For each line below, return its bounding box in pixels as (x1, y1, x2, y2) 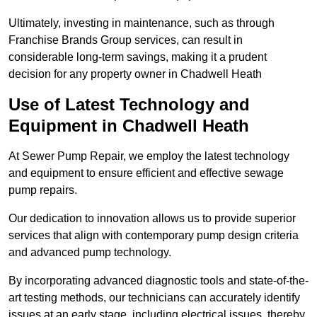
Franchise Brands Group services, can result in (8, 34, 243, 47)
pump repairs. (8, 184, 77, 197)
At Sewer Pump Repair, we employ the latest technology (8, 150, 289, 163)
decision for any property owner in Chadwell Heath (8, 68, 262, 81)
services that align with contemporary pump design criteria (8, 229, 299, 242)
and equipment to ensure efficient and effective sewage (8, 167, 284, 180)
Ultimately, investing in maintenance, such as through (8, 17, 275, 30)
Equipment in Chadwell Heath (8, 116, 249, 136)
